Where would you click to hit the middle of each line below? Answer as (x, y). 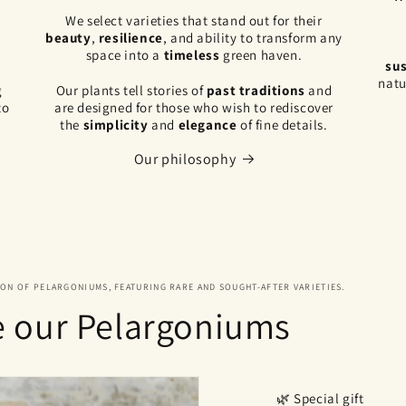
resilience (130, 37)
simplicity (116, 124)
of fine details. (282, 124)
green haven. (261, 54)
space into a (125, 54)
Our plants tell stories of (131, 90)
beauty (68, 37)
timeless (192, 54)
